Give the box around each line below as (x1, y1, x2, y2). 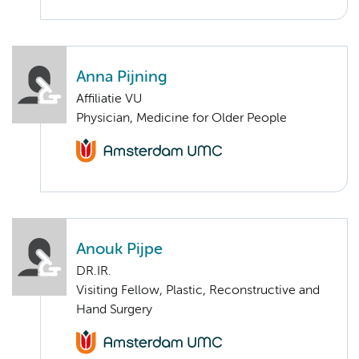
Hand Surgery (76, 303, 152, 317)
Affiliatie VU (76, 92, 142, 106)
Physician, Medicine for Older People (76, 111, 287, 125)
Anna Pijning (76, 69, 167, 85)
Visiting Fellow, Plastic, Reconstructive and (76, 284, 320, 297)
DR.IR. (76, 264, 111, 278)
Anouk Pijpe (76, 241, 163, 257)
